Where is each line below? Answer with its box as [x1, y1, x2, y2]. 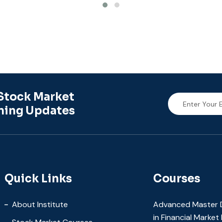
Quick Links [4, 172, 72, 186]
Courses [153, 172, 200, 186]
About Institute [12, 199, 68, 210]
